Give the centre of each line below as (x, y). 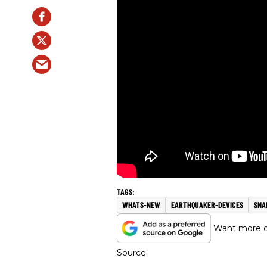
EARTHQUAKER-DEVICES (207, 205)
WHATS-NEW (141, 205)
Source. (132, 253)
